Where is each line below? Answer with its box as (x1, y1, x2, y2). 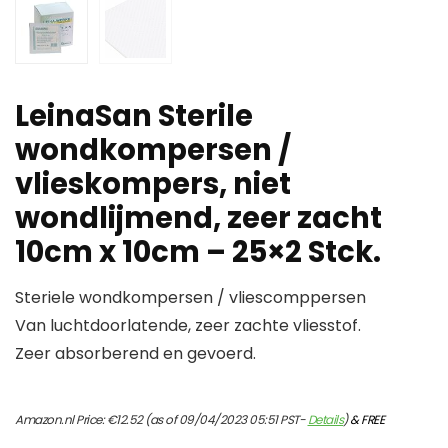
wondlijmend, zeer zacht (15, 198, 382, 239)
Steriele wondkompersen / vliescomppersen (15, 286, 366, 310)
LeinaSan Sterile (15, 96, 253, 137)
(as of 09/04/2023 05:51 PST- (142, 411, 308, 429)
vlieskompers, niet (15, 164, 291, 205)
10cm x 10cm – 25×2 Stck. (15, 232, 381, 273)
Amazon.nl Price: (15, 411, 107, 429)
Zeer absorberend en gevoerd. (15, 342, 256, 366)
